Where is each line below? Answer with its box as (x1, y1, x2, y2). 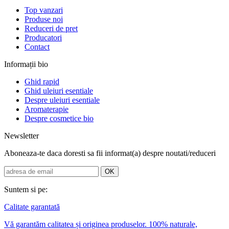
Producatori (25, 33, 62, 42)
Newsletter (4, 131, 39, 141)
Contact (25, 42, 50, 52)
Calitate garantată (4, 202, 60, 212)
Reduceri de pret (25, 24, 78, 33)
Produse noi (25, 15, 63, 24)
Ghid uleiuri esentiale (25, 86, 93, 96)
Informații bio (4, 60, 48, 69)
